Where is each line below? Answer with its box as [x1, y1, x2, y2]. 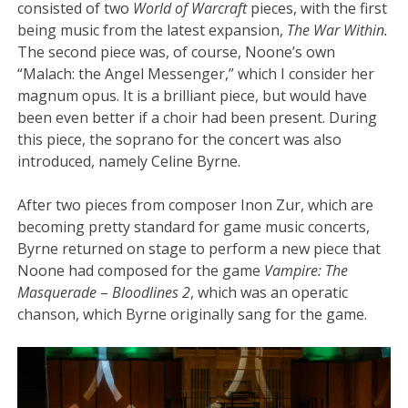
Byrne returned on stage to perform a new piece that [17, 239, 382, 260]
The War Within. [287, 20, 389, 41]
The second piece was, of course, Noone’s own [17, 42, 336, 63]
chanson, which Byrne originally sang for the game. [17, 304, 368, 325]
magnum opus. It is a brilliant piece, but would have [17, 86, 368, 107]
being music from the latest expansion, [17, 20, 288, 41]
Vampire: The [264, 260, 349, 281]
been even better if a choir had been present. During [17, 107, 378, 128]
